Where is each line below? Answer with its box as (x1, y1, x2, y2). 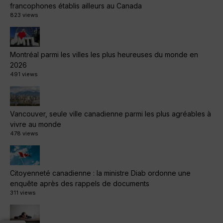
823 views (10, 11, 38, 19)
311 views (10, 189, 36, 197)
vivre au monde (10, 120, 61, 129)
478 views (10, 130, 38, 137)
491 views (10, 71, 38, 78)
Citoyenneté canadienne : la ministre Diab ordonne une (10, 169, 191, 178)
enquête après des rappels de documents (10, 179, 149, 188)
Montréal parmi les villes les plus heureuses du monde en (10, 50, 198, 59)
